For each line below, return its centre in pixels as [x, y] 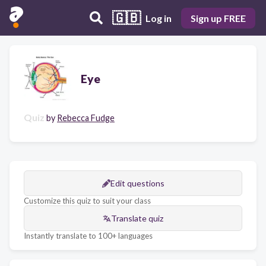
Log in [159, 18]
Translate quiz [137, 218]
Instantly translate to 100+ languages [88, 236]
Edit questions [137, 183]
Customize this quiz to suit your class [87, 201]
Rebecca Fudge [86, 118]
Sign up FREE [218, 18]
